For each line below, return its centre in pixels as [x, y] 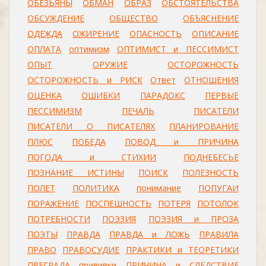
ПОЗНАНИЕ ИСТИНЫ [76, 172]
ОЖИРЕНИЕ [96, 34]
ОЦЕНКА [45, 95]
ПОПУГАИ [218, 188]
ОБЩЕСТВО [134, 18]
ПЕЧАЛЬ [138, 111]
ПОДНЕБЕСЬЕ [211, 157]
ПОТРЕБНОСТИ [59, 219]
